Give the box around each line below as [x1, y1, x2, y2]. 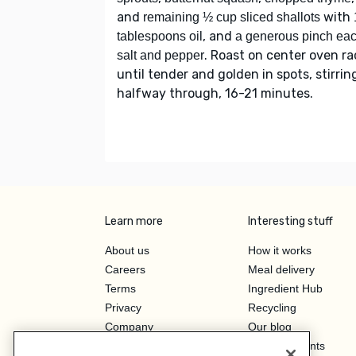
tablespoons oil [117, 29, 203, 43]
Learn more [105, 214, 163, 228]
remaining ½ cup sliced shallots [143, 10, 320, 24]
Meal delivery [248, 262, 315, 276]
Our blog [248, 319, 292, 333]
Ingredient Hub [248, 281, 323, 295]
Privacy [105, 300, 141, 314]
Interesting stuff [248, 214, 333, 228]
